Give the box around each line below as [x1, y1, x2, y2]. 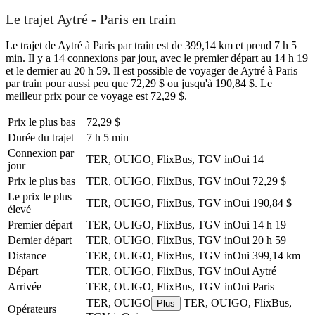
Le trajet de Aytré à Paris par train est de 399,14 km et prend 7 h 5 [6, 39, 297, 51]
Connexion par [8, 146, 74, 159]
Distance [8, 249, 46, 262]
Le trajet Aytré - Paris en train [6, 11, 176, 27]
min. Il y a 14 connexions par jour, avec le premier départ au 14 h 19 [6, 51, 308, 64]
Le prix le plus [8, 190, 72, 202]
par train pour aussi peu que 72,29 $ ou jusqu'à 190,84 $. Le [6, 77, 272, 89]
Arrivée [8, 280, 41, 292]
